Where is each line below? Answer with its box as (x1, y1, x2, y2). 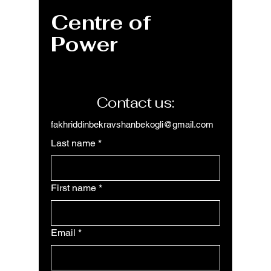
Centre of (51, 10, 151, 36)
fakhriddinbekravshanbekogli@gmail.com (51, 119, 214, 130)
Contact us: (96, 93, 174, 113)
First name (51, 182, 96, 194)
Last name (51, 137, 96, 149)
